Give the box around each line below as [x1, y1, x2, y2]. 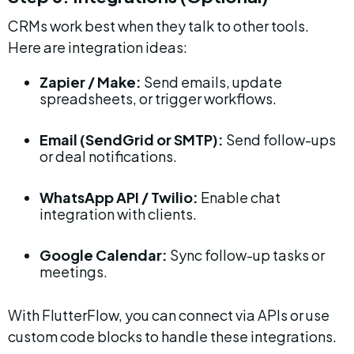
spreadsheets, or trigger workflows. [40, 89, 277, 107]
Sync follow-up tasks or [168, 246, 327, 264]
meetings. [40, 262, 107, 281]
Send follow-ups [224, 130, 338, 149]
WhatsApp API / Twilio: [40, 188, 198, 206]
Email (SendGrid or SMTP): [40, 130, 224, 149]
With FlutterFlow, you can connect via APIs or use [8, 306, 332, 324]
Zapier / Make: [40, 73, 141, 91]
